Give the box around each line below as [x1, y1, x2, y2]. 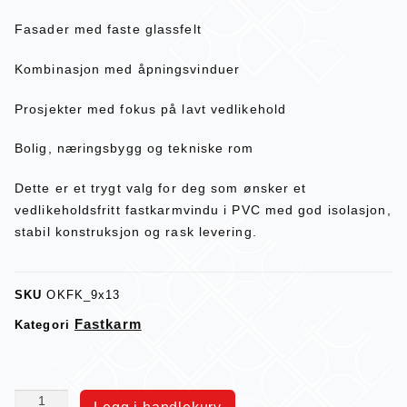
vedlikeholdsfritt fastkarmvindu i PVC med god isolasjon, [15, 203, 392, 218]
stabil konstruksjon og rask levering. [15, 224, 257, 240]
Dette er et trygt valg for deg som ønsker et [15, 181, 307, 196]
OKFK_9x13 [46, 288, 121, 303]
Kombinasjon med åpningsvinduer [15, 61, 240, 76]
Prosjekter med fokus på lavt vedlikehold [15, 101, 286, 116]
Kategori [15, 318, 70, 333]
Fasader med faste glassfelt [15, 21, 202, 36]
